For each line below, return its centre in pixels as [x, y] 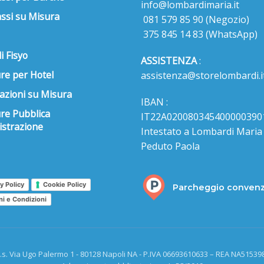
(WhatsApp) [232, 34]
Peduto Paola [170, 146]
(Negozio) [227, 19]
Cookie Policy [64, 184]
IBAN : [154, 102]
